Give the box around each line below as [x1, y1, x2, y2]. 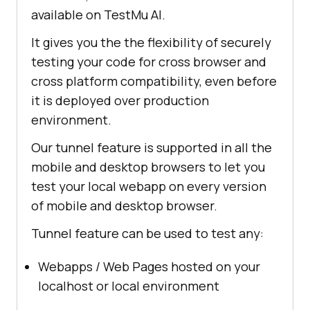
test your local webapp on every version [31, 178, 266, 195]
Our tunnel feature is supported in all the [31, 139, 272, 156]
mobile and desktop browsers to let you [31, 158, 265, 176]
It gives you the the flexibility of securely [31, 34, 271, 51]
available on [31, 6, 104, 24]
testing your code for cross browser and [31, 53, 266, 71]
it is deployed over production [31, 92, 209, 109]
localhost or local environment [38, 277, 219, 295]
